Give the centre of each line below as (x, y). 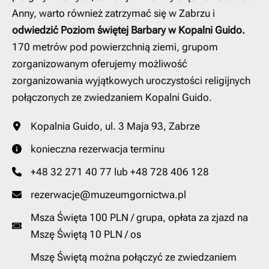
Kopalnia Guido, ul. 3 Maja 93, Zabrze (115, 126)
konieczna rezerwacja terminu (98, 149)
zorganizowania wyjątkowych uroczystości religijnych (131, 81)
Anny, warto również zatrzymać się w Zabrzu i (113, 14)
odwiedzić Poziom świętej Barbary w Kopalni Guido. (128, 30)
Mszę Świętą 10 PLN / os (86, 234)
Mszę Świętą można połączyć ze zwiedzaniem (134, 257)
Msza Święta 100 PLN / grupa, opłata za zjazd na (139, 218)
